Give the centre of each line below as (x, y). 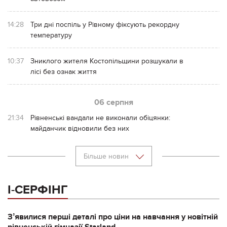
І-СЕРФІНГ (38, 190)
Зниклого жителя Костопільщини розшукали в (107, 61)
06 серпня (113, 102)
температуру (51, 35)
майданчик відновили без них (81, 128)
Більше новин (107, 156)
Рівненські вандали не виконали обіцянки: (100, 118)
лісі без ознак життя (64, 71)
